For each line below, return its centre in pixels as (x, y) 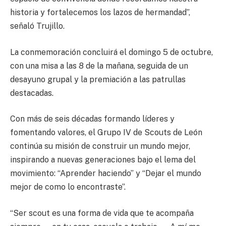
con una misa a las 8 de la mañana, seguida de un (99, 66)
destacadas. (32, 93)
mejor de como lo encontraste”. (68, 187)
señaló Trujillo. (37, 26)
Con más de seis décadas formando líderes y (92, 119)
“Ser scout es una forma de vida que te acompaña (102, 213)
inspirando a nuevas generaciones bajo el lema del (103, 160)
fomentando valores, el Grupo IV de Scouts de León (106, 133)
